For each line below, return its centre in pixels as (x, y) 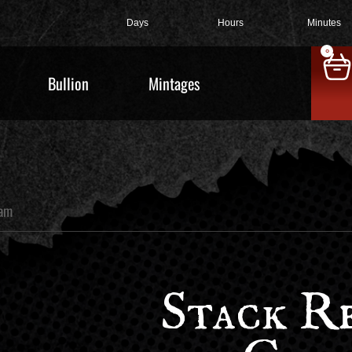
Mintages (174, 83)
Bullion (68, 83)
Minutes (324, 23)
